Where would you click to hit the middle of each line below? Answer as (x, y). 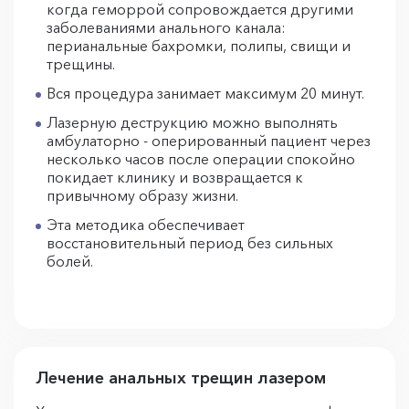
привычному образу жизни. (144, 195)
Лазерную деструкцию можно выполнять (192, 122)
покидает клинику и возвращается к (175, 177)
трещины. (83, 64)
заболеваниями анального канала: (166, 27)
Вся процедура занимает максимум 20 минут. (207, 93)
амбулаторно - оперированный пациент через (209, 141)
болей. (70, 261)
